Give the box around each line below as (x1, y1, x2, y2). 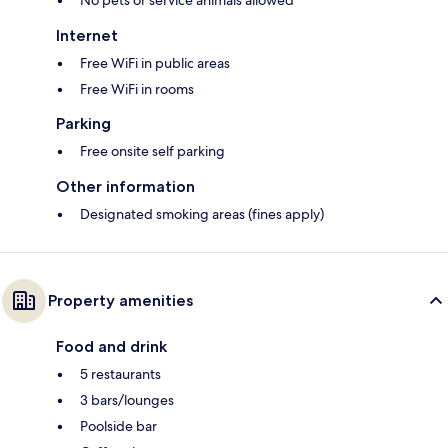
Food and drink (56, 336, 167, 356)
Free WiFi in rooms (80, 79, 194, 98)
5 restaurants (80, 364, 161, 383)
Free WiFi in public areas (80, 53, 230, 72)
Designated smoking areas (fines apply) (80, 204, 324, 223)
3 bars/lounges (80, 390, 174, 409)
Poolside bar (80, 416, 157, 435)
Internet (56, 25, 118, 45)
